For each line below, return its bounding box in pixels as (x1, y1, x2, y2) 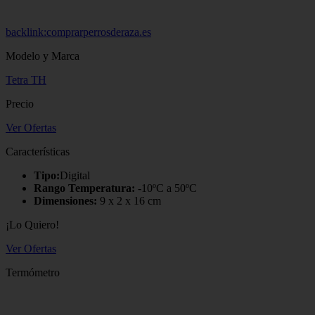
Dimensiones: (34, 194, 97, 207)
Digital (60, 169, 90, 181)
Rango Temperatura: (34, 181, 135, 194)
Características (6, 145, 70, 157)
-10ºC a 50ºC (135, 181, 197, 194)
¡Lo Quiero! (6, 218, 59, 231)
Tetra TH (6, 73, 46, 86)
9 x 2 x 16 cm (97, 194, 161, 207)
